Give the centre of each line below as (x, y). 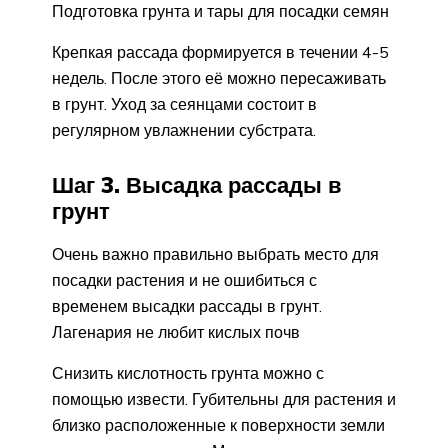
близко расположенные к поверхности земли (218, 425)
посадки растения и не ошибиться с (184, 280)
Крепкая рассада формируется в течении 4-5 (220, 52)
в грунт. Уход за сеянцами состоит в (184, 104)
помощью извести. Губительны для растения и (224, 399)
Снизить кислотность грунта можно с (188, 373)
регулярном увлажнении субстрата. (184, 130)
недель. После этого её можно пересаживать (219, 78)
